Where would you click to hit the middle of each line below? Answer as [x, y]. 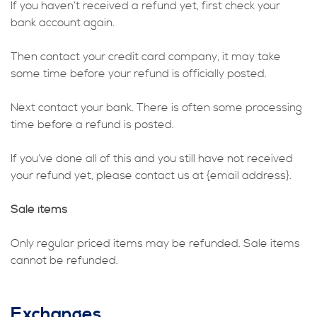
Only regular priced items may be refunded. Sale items [155, 244]
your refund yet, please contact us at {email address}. [151, 176]
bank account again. [63, 23]
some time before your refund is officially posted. [139, 74]
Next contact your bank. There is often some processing [156, 108]
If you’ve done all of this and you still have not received [152, 159]
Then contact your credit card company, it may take [146, 57]
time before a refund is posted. [92, 125]
